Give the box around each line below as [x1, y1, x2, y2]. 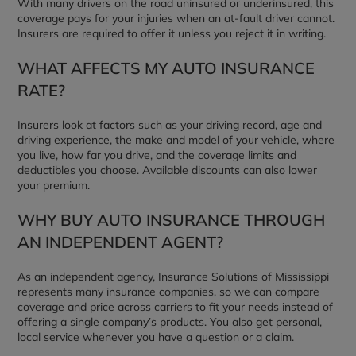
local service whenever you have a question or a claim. [17, 330, 295, 344]
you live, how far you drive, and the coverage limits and [17, 148, 297, 162]
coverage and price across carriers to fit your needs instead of [17, 300, 334, 314]
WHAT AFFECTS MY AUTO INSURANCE [17, 58, 315, 78]
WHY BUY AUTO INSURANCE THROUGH [17, 210, 326, 230]
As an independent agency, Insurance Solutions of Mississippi [17, 269, 330, 284]
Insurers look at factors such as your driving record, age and [17, 118, 323, 132]
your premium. [17, 178, 91, 192]
